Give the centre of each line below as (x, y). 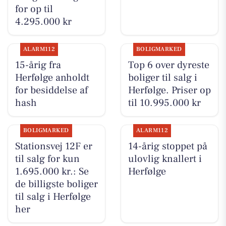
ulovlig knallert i (165, 159)
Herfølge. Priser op (169, 90)
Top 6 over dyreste (168, 65)
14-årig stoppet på (167, 146)
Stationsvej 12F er (53, 146)
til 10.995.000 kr (164, 103)
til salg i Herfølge (53, 196)
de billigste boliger (56, 184)
